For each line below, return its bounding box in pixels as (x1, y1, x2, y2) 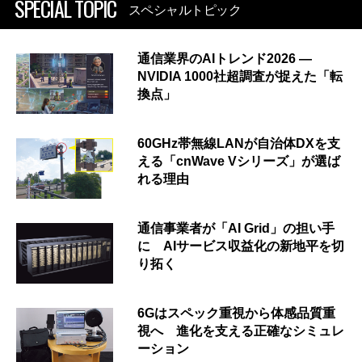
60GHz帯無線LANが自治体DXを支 (137, 136, 340, 150)
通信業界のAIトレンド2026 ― (137, 51, 312, 65)
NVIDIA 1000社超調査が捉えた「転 (137, 69, 343, 83)
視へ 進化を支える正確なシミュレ (137, 323, 344, 338)
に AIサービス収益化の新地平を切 (137, 238, 344, 253)
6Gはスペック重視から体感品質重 (137, 305, 335, 320)
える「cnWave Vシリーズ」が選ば (137, 154, 340, 168)
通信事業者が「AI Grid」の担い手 (137, 221, 335, 235)
